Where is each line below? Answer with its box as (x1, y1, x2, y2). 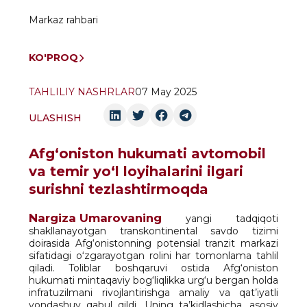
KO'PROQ (29, 51, 78, 64)
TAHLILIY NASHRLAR (29, 86, 135, 98)
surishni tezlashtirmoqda (29, 181, 208, 197)
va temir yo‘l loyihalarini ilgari (29, 163, 243, 180)
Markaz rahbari (29, 14, 98, 26)
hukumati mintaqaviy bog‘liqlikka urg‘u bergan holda (29, 274, 278, 286)
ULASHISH (29, 112, 82, 124)
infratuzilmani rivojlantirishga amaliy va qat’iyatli (29, 286, 278, 299)
